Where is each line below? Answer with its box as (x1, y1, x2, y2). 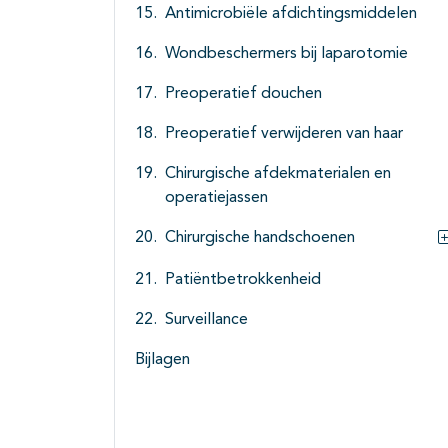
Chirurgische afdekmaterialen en (165, 166, 391, 183)
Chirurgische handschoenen (165, 230, 355, 247)
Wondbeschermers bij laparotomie (165, 46, 408, 63)
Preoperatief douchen (165, 86, 322, 103)
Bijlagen (135, 352, 190, 369)
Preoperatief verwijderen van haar (165, 126, 403, 143)
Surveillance (165, 312, 248, 329)
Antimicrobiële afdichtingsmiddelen (165, 6, 417, 23)
